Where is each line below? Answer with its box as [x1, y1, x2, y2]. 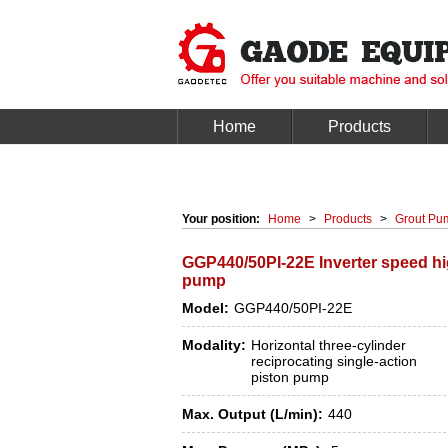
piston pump [250, 369, 329, 385]
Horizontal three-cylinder [250, 337, 406, 353]
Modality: [182, 337, 246, 353]
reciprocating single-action [250, 353, 417, 369]
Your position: [182, 212, 263, 226]
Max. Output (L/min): [182, 406, 323, 422]
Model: [182, 300, 229, 316]
